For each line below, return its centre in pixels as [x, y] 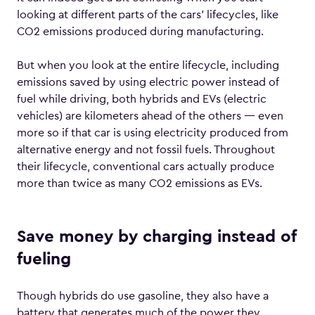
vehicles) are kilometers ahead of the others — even [150, 116]
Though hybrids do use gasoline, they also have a [143, 296]
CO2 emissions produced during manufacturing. [140, 32]
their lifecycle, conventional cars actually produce [146, 167]
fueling [44, 259]
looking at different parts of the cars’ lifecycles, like [148, 15]
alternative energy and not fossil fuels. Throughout [146, 150]
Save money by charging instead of [156, 237]
